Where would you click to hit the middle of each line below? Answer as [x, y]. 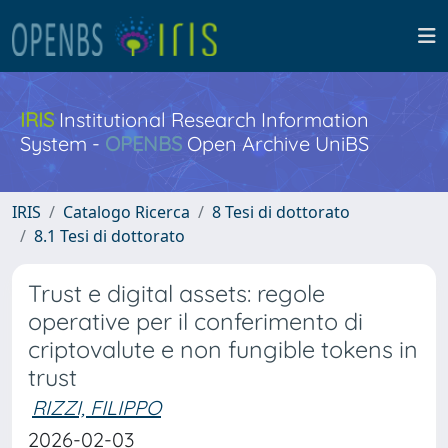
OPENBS [143, 143]
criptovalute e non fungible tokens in [223, 349]
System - [62, 143]
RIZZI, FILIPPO [96, 407]
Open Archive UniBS [275, 143]
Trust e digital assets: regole [176, 293]
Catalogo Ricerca [126, 212]
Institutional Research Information [211, 119]
